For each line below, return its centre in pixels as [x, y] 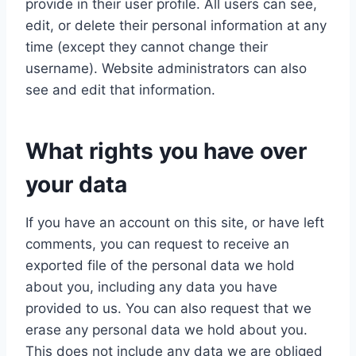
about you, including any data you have [151, 287]
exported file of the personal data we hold [160, 266]
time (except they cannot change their [147, 47]
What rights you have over [166, 151]
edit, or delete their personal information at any [176, 26]
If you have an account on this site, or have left [175, 223]
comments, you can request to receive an [157, 244]
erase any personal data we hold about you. [166, 330]
